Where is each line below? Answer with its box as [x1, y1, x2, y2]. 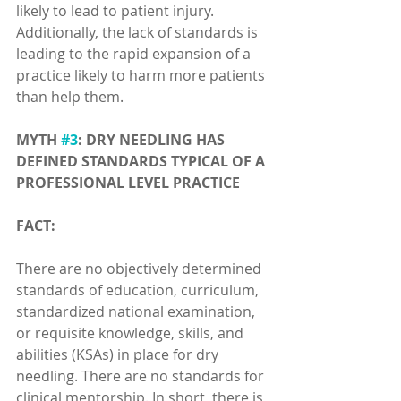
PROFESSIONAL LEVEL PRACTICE [16, 173, 240, 192]
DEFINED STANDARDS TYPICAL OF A [16, 151, 269, 171]
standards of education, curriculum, [16, 280, 262, 300]
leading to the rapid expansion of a [16, 44, 254, 64]
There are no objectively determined [16, 259, 265, 278]
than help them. [16, 87, 124, 107]
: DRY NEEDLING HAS [78, 130, 228, 149]
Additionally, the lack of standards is [16, 22, 261, 42]
